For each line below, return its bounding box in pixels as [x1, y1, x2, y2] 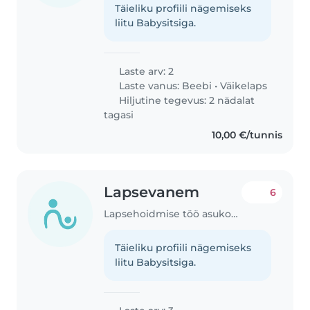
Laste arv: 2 [116, 65, 174, 78]
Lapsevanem [104, 183, 200, 201]
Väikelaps [220, 80, 268, 93]
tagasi [104, 109, 134, 122]
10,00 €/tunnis [211, 129, 282, 142]
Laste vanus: [116, 80, 183, 93]
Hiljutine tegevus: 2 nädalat [116, 94, 255, 107]
